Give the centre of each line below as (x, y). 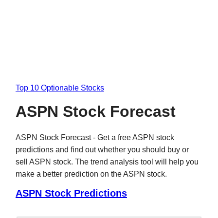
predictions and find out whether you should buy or (102, 149)
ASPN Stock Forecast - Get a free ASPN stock (95, 137)
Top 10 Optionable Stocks (60, 88)
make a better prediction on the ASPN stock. (91, 174)
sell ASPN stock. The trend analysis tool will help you (107, 162)
